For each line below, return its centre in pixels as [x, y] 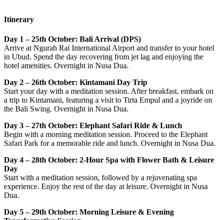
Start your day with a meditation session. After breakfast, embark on [109, 91]
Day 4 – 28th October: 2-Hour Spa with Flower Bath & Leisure [109, 160]
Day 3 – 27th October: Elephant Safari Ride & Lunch [93, 125]
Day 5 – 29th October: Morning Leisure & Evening [89, 212]
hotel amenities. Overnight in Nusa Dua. [66, 65]
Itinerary [19, 20]
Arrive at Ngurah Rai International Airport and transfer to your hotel [109, 48]
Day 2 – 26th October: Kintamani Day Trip [76, 82]
